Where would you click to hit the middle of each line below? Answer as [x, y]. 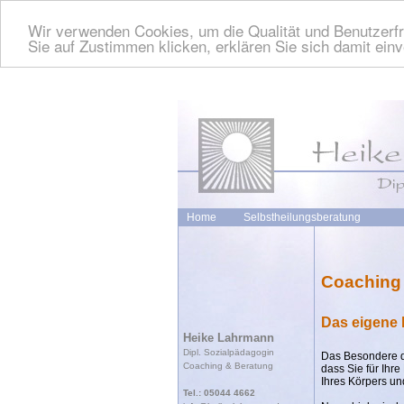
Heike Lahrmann [229, 338]
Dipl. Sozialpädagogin [229, 352]
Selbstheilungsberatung [302, 217]
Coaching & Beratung [228, 366]
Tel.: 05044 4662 [219, 393]
